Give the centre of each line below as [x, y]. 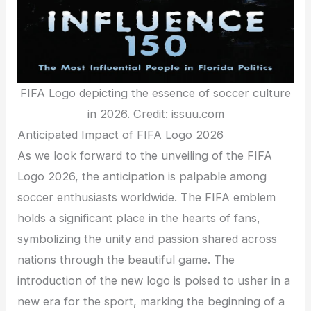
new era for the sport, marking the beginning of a [151, 302]
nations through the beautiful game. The [126, 260]
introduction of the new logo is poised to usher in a [154, 281]
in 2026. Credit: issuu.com [155, 114]
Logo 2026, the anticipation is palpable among [142, 177]
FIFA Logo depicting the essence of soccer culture [155, 93]
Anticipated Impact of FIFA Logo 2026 [121, 135]
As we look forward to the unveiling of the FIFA [145, 156]
